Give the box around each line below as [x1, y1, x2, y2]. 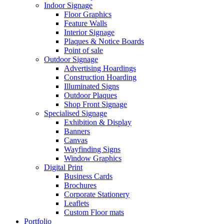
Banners [64, 127, 90, 135]
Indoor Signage [44, 1, 92, 9]
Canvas [64, 136, 87, 144]
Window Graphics [64, 154, 121, 162]
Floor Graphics [64, 10, 111, 18]
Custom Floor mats [64, 208, 124, 216]
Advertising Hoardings [64, 64, 136, 72]
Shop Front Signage [64, 100, 127, 108]
